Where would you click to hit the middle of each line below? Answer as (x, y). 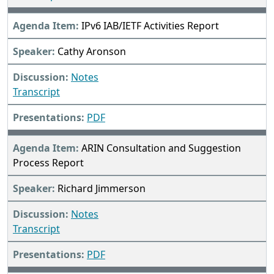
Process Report (48, 163)
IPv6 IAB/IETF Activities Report (150, 26)
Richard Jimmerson (102, 189)
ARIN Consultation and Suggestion (161, 148)
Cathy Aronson (92, 52)
